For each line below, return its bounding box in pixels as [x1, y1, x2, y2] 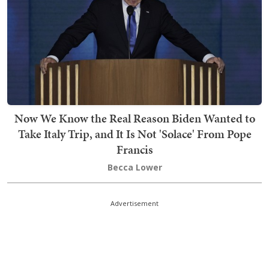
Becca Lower [107, 162, 162, 173]
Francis [116, 141, 153, 158]
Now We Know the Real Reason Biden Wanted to [14, 110, 255, 127]
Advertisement [110, 199, 159, 208]
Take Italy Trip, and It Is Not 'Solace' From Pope [17, 125, 252, 142]
